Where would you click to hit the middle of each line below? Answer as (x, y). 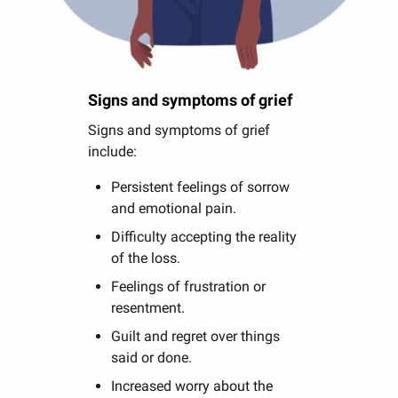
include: (113, 151)
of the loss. (146, 258)
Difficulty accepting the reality (204, 236)
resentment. (148, 307)
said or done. (152, 357)
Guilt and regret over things (196, 336)
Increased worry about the (192, 386)
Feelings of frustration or (189, 286)
